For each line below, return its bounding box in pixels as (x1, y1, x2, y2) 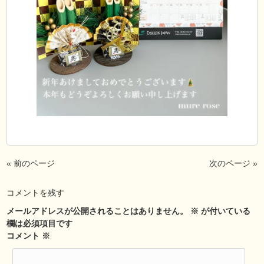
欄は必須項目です (6, 219, 73, 229)
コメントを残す (6, 188, 65, 198)
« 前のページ (6, 159, 55, 169)
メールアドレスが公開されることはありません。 (6, 206, 189, 216)
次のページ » (209, 159, 258, 169)
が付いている (199, 206, 251, 216)
